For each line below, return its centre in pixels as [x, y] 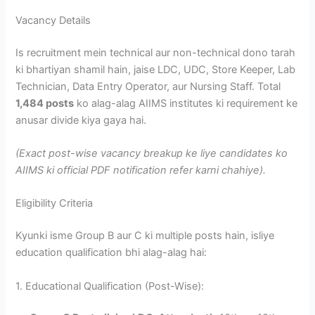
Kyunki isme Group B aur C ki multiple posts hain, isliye [145, 236]
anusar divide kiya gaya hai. [81, 120]
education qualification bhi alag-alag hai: [111, 253]
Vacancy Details [53, 20]
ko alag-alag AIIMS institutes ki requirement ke [186, 103]
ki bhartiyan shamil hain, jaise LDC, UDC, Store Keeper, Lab [156, 69]
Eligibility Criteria [54, 204]
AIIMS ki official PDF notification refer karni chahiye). [141, 171]
